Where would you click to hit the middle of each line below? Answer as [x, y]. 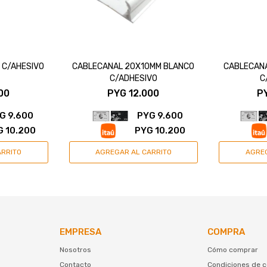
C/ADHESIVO [133, 78]
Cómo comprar [233, 249]
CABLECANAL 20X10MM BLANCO [133, 66]
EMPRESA [80, 232]
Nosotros [75, 249]
